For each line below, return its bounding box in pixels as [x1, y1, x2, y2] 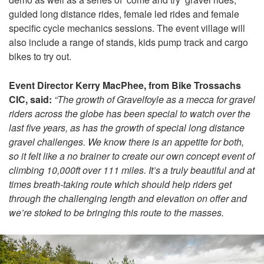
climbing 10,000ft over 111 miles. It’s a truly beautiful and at [9, 163, 255, 177]
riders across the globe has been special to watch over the [9, 106, 250, 120]
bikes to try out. [9, 49, 71, 63]
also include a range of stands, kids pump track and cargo [9, 35, 248, 49]
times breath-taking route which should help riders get [9, 177, 232, 191]
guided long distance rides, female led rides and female [9, 6, 239, 21]
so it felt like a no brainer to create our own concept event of [9, 148, 255, 163]
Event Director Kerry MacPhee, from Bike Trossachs [9, 78, 241, 92]
